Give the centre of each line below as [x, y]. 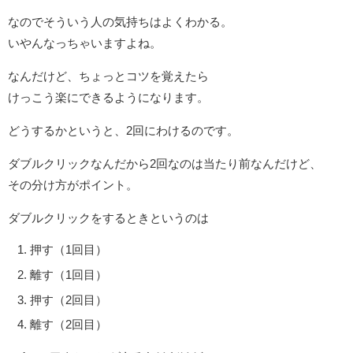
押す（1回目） [69, 250]
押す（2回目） [69, 299]
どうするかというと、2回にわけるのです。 [123, 130]
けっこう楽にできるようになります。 [108, 97]
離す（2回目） [69, 325]
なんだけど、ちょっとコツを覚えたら [108, 76]
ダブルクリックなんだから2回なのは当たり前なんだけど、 [165, 164]
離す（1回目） [69, 275]
